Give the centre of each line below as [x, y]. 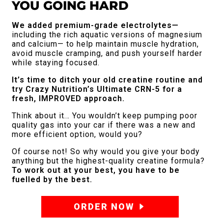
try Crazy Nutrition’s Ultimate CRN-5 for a [97, 89]
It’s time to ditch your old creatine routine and [107, 80]
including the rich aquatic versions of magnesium [107, 34]
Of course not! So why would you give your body [106, 151]
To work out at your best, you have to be [96, 170]
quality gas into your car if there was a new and [104, 125]
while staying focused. [56, 62]
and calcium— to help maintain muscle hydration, [105, 44]
